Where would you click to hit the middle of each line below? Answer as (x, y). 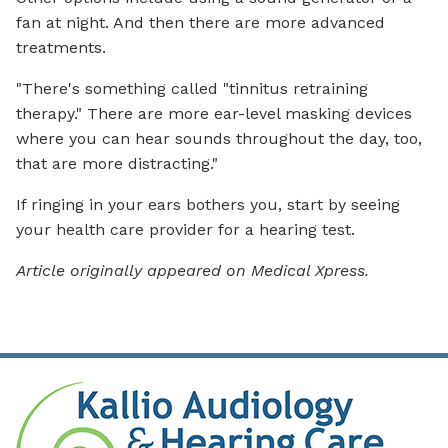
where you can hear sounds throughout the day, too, (219, 139)
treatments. (61, 48)
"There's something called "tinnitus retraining (192, 89)
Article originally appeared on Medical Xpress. (192, 271)
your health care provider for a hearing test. (185, 230)
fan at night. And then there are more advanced (200, 23)
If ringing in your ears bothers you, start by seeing (208, 205)
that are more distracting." (117, 164)
